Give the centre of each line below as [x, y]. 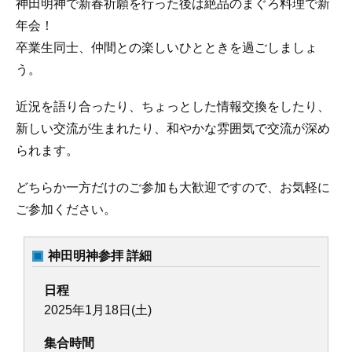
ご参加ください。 [66, 210]
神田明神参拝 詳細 [100, 256]
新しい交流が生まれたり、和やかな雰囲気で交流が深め [173, 128]
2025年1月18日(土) [98, 310]
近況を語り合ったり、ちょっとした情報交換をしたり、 [173, 106]
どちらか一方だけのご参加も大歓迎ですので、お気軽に [173, 188]
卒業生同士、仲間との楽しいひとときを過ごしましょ [167, 47]
